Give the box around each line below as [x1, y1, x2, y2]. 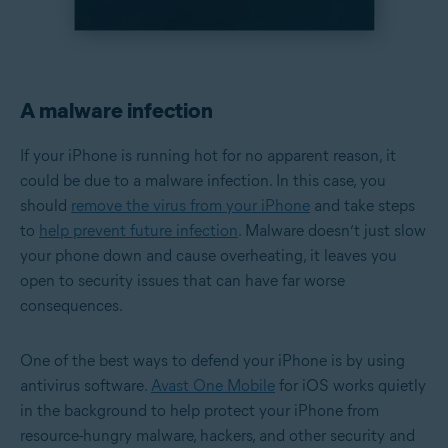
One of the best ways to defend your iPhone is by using [20, 350, 405, 370]
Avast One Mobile [151, 375, 275, 395]
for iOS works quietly [275, 375, 426, 395]
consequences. [20, 295, 123, 315]
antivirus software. [20, 375, 151, 395]
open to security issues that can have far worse [20, 270, 345, 290]
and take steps [310, 195, 415, 215]
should [20, 195, 71, 215]
